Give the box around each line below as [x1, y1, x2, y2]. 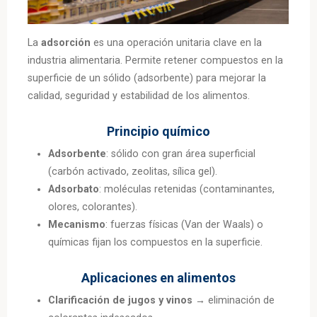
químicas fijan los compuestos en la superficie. [48, 236, 263, 249]
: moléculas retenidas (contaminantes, [99, 183, 275, 196]
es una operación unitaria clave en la [91, 37, 263, 50]
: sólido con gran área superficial [106, 148, 256, 161]
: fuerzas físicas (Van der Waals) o [105, 219, 264, 231]
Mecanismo [48, 219, 106, 231]
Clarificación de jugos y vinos [48, 294, 193, 307]
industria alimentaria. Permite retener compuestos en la [28, 54, 284, 67]
